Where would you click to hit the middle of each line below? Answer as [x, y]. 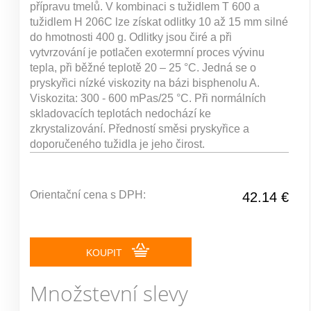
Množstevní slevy [109, 293]
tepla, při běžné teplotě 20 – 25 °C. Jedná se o [143, 68]
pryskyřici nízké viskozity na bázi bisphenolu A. [145, 83]
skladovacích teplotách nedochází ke [120, 114]
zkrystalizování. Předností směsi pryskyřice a [140, 129]
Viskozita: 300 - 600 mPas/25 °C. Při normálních [148, 98]
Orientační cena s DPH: [88, 195]
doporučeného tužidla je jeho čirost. [117, 144]
